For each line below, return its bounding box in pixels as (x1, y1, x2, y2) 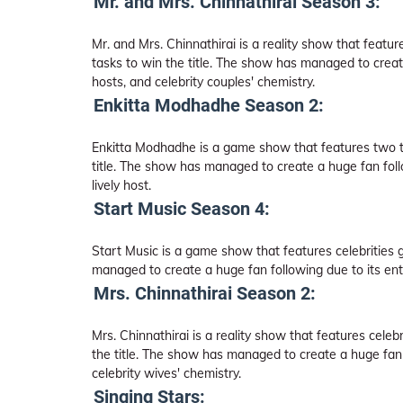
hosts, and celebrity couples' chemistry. (92, 74, 315, 90)
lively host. (92, 177, 151, 193)
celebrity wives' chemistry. (92, 365, 241, 381)
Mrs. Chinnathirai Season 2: (94, 282, 316, 304)
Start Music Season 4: (94, 198, 270, 219)
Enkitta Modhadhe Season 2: (94, 94, 324, 116)
